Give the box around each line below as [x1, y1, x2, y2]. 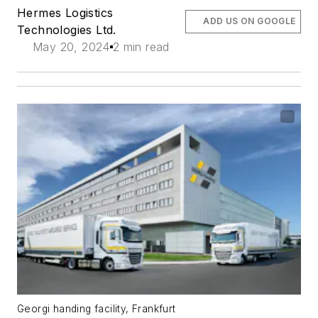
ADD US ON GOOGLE [203, 16, 296, 27]
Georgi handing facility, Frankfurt [17, 303, 176, 315]
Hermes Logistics [17, 6, 114, 21]
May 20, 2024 [33, 40, 110, 55]
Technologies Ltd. [17, 23, 116, 38]
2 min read [112, 40, 170, 55]
